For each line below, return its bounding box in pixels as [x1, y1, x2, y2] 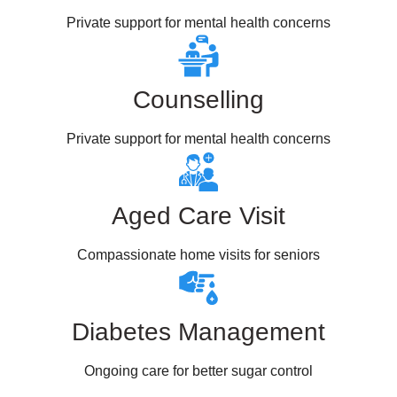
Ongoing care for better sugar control [84, 363, 313, 378]
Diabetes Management [72, 318, 325, 346]
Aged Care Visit [112, 202, 285, 230]
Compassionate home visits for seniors [77, 247, 320, 262]
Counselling [133, 86, 264, 113]
